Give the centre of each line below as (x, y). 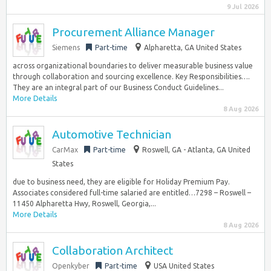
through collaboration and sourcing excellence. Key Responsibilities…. (131, 77)
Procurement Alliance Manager (133, 32)
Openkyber (71, 266)
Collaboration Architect (113, 250)
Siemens (66, 47)
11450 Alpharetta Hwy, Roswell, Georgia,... (84, 204)
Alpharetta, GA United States (193, 47)
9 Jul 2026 (243, 7)
